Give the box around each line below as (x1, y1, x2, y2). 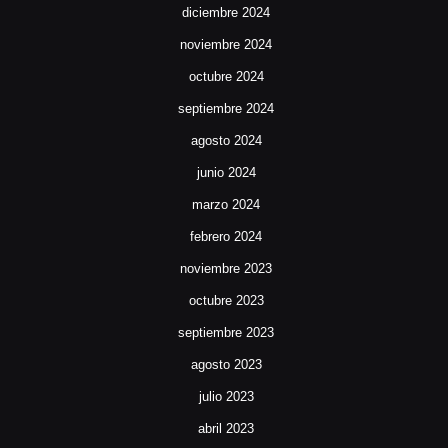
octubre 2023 (188, 293, 264, 309)
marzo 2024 (192, 197, 260, 213)
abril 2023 (198, 421, 254, 437)
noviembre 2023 (180, 261, 272, 277)
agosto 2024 (190, 133, 262, 149)
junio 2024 (196, 165, 256, 181)
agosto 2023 (190, 357, 262, 373)
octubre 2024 (188, 69, 264, 85)
